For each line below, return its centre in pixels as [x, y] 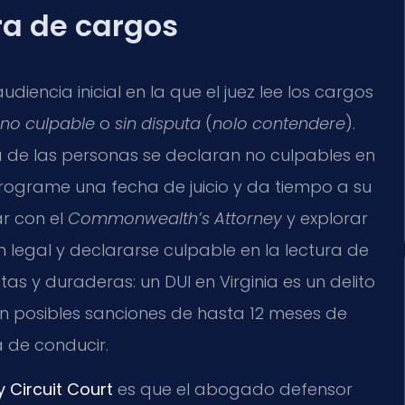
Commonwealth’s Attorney [175, 219]
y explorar [325, 219]
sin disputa [158, 124]
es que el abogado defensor [233, 390]
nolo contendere [279, 124]
